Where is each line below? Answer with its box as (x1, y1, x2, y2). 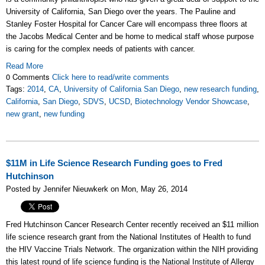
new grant (6, 109, 39, 118)
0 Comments (6, 70, 52, 82)
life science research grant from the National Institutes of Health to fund (6, 232, 251, 241)
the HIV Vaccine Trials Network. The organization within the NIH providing (6, 244, 258, 254)
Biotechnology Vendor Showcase (135, 96, 247, 106)
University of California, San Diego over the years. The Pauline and (6, 7, 235, 16)
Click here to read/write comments (52, 72, 169, 82)
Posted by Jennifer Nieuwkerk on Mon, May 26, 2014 (6, 184, 188, 193)
